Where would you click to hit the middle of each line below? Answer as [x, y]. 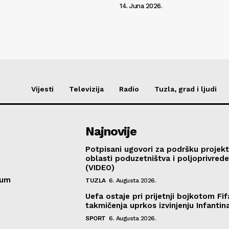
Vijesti [42, 89]
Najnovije [111, 131]
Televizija [86, 89]
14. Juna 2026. [141, 6]
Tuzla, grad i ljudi [186, 89]
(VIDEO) [100, 167]
